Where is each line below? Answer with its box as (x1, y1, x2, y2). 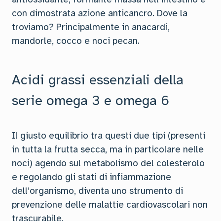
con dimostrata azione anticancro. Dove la (12, 7, 187, 19)
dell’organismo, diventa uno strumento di (12, 185, 183, 197)
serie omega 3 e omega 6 (12, 92, 169, 109)
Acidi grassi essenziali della (12, 71, 184, 88)
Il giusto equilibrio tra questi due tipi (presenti (12, 130, 205, 142)
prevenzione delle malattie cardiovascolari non (12, 199, 208, 211)
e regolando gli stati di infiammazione (12, 171, 171, 183)
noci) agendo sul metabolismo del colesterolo (12, 157, 205, 169)
